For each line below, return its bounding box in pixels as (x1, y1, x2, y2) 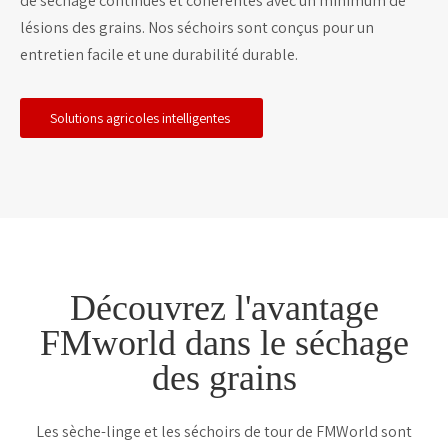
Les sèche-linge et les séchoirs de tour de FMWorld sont (36, 421, 412, 443)
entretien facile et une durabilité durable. (20, 44, 298, 66)
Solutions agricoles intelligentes (50, 109, 233, 128)
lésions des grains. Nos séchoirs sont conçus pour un (20, 17, 374, 39)
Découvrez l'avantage (69, 288, 379, 329)
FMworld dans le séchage (39, 323, 409, 364)
